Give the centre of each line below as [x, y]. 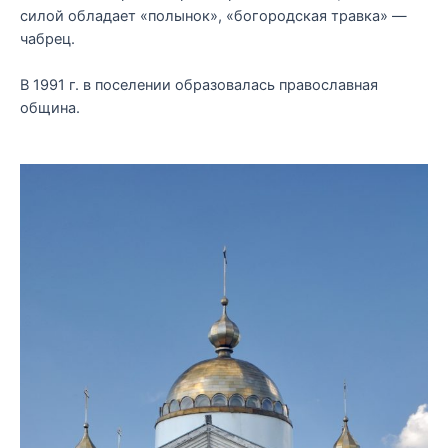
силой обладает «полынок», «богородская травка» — [213, 16]
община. [50, 108]
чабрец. [47, 39]
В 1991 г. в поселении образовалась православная [199, 85]
